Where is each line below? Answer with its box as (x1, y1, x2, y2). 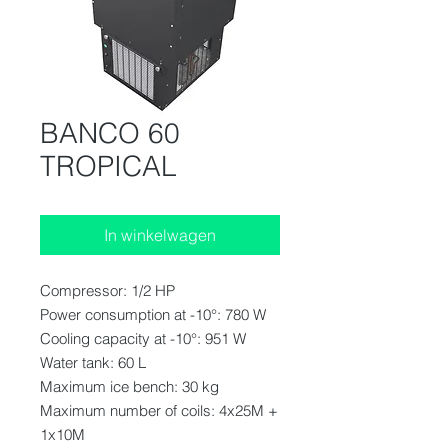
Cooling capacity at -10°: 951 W (40, 328, 246, 348)
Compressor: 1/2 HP (40, 280, 175, 300)
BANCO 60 (40, 115, 180, 150)
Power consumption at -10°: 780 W (40, 304, 266, 324)
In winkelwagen (104, 224, 216, 245)
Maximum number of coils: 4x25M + (40, 400, 278, 420)
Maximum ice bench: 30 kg (40, 376, 219, 396)
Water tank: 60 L (40, 352, 146, 372)
